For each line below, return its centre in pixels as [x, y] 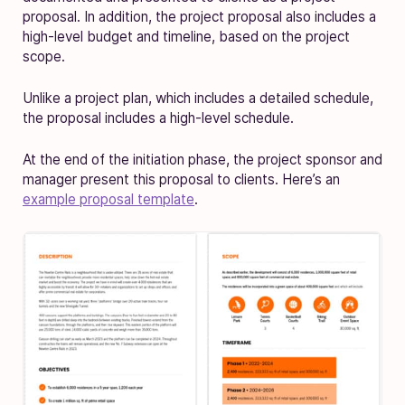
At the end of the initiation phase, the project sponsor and [202, 159]
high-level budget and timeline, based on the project [186, 36]
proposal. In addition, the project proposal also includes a [199, 16]
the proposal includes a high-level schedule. [158, 118]
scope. [44, 56]
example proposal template [108, 199]
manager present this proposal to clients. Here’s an [181, 179]
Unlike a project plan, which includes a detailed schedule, [198, 98]
